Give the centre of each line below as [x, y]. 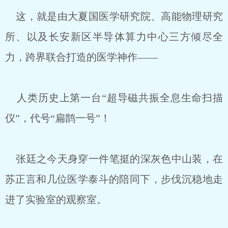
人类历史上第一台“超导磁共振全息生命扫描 [114, 98]
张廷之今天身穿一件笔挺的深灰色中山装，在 [114, 159]
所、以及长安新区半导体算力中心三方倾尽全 [114, 37]
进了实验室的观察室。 [56, 199]
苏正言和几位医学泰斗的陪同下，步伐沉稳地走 [114, 179]
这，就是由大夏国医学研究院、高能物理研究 [114, 16]
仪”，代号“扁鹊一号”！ [58, 118]
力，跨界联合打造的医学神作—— [81, 57]
